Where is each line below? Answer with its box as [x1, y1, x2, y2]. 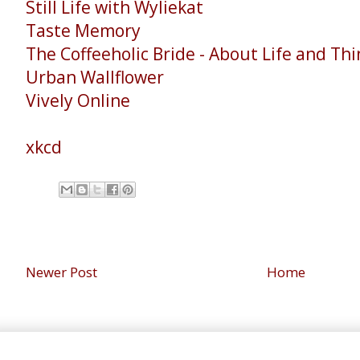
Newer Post [26, 263, 97, 281]
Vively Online [26, 89, 130, 112]
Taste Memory [26, 19, 141, 42]
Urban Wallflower [26, 66, 164, 88]
